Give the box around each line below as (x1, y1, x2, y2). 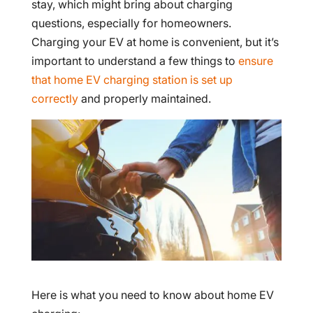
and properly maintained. (78, 92, 211, 105)
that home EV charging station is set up (31, 73, 233, 87)
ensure (238, 54, 273, 68)
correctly (31, 92, 78, 105)
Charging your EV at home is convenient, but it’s (31, 35, 279, 49)
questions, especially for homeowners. (31, 16, 231, 30)
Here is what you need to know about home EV (31, 287, 274, 302)
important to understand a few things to (31, 54, 238, 68)
